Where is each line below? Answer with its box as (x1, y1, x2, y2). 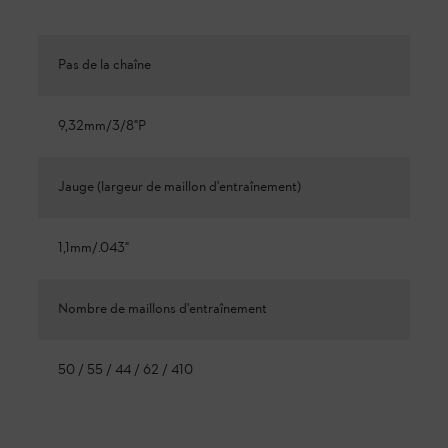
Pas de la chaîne (58, 55, 151, 75)
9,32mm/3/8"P (58, 116, 146, 136)
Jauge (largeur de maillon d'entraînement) (58, 177, 301, 197)
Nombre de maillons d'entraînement (58, 299, 267, 319)
